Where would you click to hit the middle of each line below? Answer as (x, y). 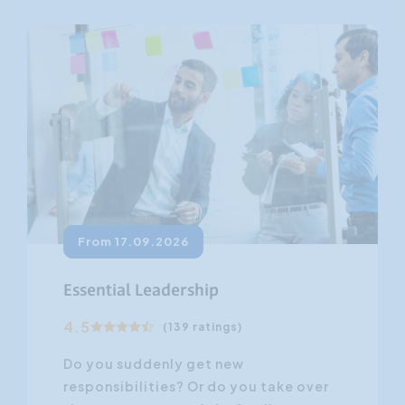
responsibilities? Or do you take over (196, 386)
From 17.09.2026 (133, 241)
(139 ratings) (202, 326)
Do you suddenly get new (154, 363)
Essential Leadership (141, 291)
